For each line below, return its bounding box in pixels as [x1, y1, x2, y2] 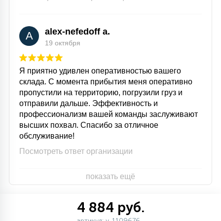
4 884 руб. [76, 199, 145, 216]
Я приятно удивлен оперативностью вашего [19, 67, 181, 75]
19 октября [45, 39, 80, 47]
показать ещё [86, 172, 135, 181]
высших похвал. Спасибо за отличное [19, 121, 158, 129]
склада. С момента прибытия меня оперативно [19, 77, 192, 86]
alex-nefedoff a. [45, 27, 110, 37]
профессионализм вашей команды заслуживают [19, 110, 198, 118]
